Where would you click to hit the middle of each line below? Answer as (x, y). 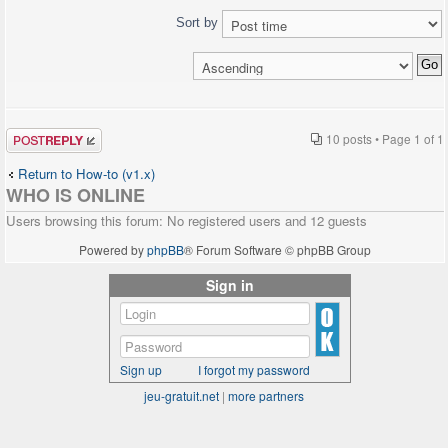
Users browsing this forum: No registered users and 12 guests (186, 220)
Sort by (199, 22)
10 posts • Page (370, 138)
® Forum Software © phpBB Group (277, 249)
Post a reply (41, 134)
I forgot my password (254, 369)
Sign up (141, 369)
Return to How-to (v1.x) (86, 173)
